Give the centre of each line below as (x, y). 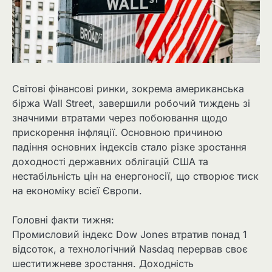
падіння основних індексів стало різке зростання (129, 147)
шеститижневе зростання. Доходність (103, 264)
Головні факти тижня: (63, 220)
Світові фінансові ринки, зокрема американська (128, 89)
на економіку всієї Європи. (77, 191)
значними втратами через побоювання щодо (120, 118)
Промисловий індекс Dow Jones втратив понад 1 (130, 235)
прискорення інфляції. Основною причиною (117, 133)
